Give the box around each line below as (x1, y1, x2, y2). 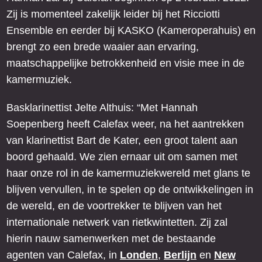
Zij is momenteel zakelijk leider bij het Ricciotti (6, 8, 220, 20)
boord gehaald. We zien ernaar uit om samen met (6, 151, 237, 163)
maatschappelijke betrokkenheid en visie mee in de (6, 57, 244, 70)
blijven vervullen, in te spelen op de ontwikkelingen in (6, 184, 253, 196)
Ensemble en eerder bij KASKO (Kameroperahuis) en (6, 25, 256, 37)
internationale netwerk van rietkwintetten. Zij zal (6, 216, 227, 229)
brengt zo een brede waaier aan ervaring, (6, 41, 199, 53)
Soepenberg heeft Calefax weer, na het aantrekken (6, 118, 244, 130)
